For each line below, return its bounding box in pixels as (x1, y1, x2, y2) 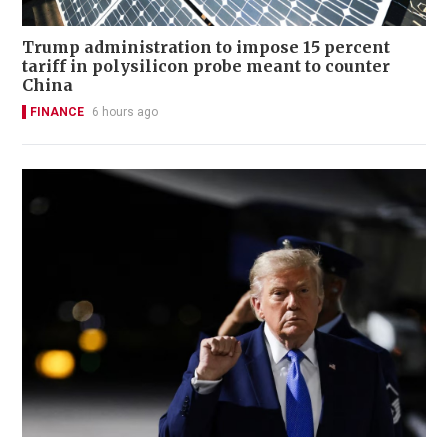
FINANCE (30, 104, 84, 119)
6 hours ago (92, 104, 158, 119)
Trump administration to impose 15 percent (22, 36, 390, 57)
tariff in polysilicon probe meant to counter (22, 55, 390, 76)
